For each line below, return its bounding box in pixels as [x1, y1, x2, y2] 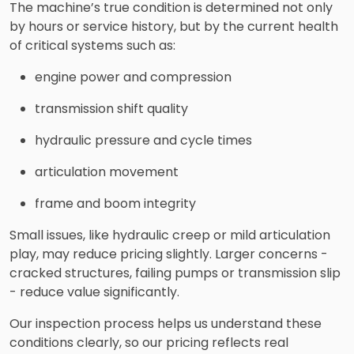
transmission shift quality [35, 99, 188, 118]
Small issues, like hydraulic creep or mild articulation [9, 225, 330, 244]
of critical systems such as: [9, 36, 175, 55]
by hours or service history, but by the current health [9, 17, 338, 36]
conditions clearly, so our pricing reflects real [9, 333, 288, 352]
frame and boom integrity [35, 194, 196, 213]
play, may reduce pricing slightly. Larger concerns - [9, 244, 328, 263]
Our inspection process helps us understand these [9, 314, 322, 333]
